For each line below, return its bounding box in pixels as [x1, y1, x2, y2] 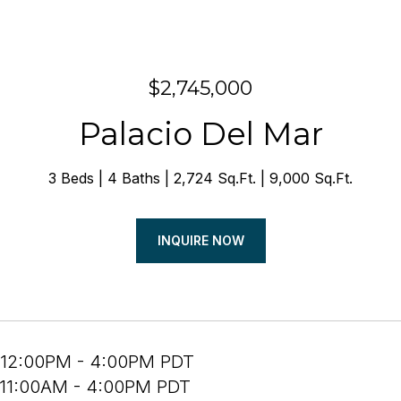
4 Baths [107, 169, 160, 187]
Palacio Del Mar [78, 115, 323, 153]
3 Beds [48, 169, 94, 187]
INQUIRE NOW [157, 233, 244, 248]
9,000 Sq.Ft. [269, 169, 353, 187]
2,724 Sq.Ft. [174, 169, 256, 187]
